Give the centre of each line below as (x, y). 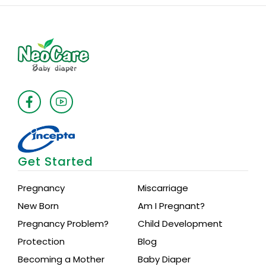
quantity (37, 38)
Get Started (56, 162)
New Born (38, 206)
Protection (41, 242)
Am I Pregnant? (171, 206)
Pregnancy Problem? (63, 224)
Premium (38, 22)
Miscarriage (163, 188)
